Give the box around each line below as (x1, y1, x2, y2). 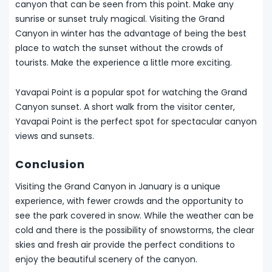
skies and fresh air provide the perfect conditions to (15, 239, 235, 251)
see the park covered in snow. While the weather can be (15, 209, 254, 222)
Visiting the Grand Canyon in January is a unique (15, 180, 220, 193)
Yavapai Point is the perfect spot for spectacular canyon (15, 115, 257, 128)
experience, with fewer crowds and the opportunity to (15, 195, 243, 208)
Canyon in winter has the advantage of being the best (15, 27, 246, 40)
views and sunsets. (15, 130, 94, 143)
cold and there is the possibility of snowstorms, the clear (15, 224, 254, 237)
